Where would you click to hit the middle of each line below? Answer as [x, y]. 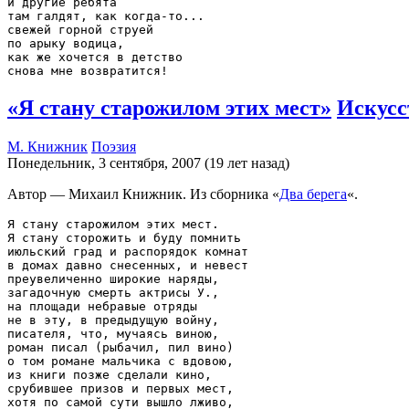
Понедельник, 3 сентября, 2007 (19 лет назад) [148, 163]
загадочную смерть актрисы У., [113, 292]
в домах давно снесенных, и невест [128, 265]
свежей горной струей [80, 30]
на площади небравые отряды [102, 306]
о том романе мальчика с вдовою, [121, 361]
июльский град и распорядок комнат [128, 251]
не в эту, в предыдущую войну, [113, 320]
